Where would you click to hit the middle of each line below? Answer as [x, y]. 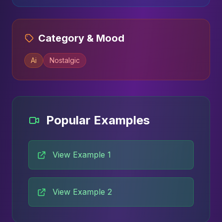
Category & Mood [81, 38]
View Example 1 [82, 155]
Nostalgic [65, 60]
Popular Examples [98, 120]
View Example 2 [82, 192]
